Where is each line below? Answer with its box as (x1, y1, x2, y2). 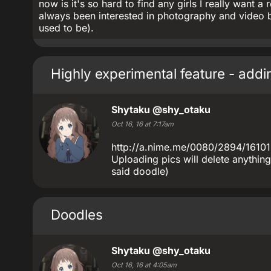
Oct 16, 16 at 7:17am (111, 120, 174, 128)
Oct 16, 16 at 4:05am (111, 261, 177, 269)
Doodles (51, 206, 103, 223)
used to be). (39, 22, 94, 34)
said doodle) (111, 165, 169, 177)
